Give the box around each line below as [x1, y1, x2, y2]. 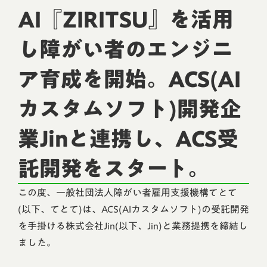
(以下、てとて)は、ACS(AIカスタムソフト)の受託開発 [18, 200, 249, 219]
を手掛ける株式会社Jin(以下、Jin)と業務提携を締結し [18, 216, 248, 235]
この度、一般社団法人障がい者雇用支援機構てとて [18, 183, 237, 202]
